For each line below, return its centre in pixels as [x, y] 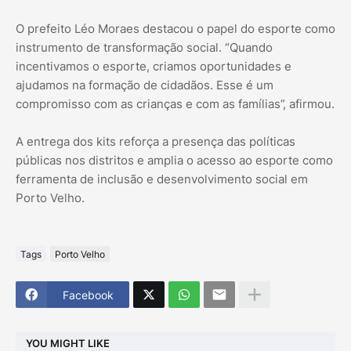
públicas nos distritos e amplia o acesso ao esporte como [174, 161]
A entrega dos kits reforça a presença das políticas [156, 142]
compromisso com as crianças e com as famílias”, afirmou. [175, 104]
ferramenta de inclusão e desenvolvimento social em [162, 179]
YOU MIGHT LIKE [68, 343]
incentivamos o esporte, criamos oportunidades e [154, 67]
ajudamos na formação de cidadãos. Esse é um [145, 85]
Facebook [88, 295]
